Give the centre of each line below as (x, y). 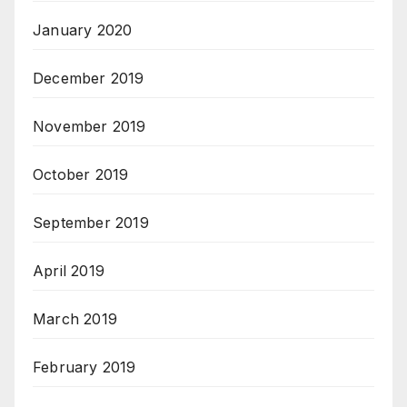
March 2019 (75, 319)
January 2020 (83, 30)
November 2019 (89, 127)
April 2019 (69, 271)
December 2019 (89, 79)
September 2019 (91, 223)
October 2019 (81, 175)
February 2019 (84, 367)
